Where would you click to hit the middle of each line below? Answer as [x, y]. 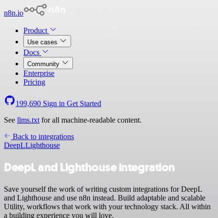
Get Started [84, 103]
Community [44, 64]
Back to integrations [42, 136]
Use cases [43, 42]
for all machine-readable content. [91, 120]
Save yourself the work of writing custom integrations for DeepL [103, 189]
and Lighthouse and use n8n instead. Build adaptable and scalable [105, 198]
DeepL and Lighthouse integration [90, 167]
